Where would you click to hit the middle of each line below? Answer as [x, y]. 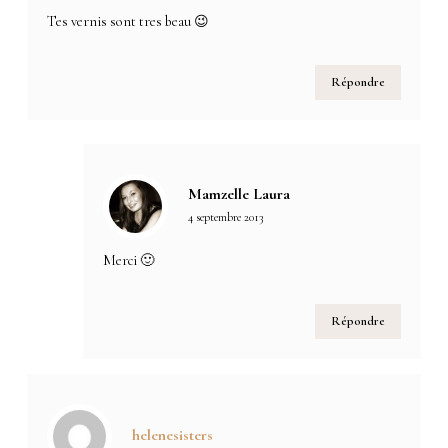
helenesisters [173, 434]
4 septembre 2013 [226, 216]
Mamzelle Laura [239, 193]
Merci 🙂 [129, 260]
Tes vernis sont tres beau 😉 [128, 21]
